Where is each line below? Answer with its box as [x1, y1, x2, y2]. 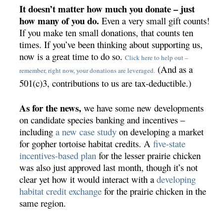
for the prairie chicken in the [102, 185, 207, 198]
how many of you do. [19, 14, 102, 28]
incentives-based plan [19, 149, 97, 162]
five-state [153, 137, 186, 150]
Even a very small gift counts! [102, 14, 210, 27]
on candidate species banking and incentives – [19, 113, 185, 126]
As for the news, [19, 101, 84, 115]
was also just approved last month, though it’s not [19, 161, 198, 174]
